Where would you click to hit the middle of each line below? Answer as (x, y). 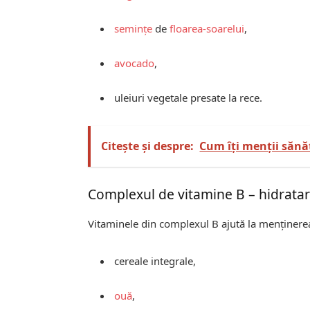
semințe (134, 28)
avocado (135, 63)
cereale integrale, (155, 261)
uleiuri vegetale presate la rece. (189, 98)
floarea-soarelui (207, 28)
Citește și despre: (148, 146)
